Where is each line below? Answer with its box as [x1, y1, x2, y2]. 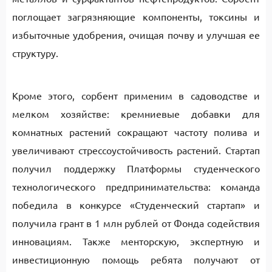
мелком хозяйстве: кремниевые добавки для [12, 107, 260, 120]
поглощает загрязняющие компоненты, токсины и [12, 10, 260, 22]
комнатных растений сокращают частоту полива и [12, 126, 260, 138]
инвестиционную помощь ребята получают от [12, 253, 260, 265]
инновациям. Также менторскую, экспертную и [12, 235, 260, 247]
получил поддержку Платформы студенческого [12, 162, 260, 174]
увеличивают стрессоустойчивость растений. [12, 144, 225, 156]
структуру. [12, 47, 61, 59]
